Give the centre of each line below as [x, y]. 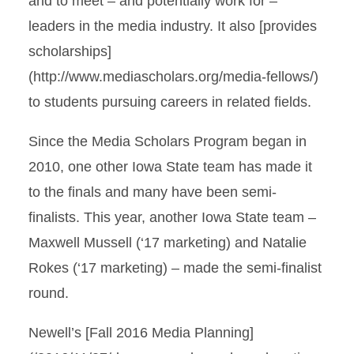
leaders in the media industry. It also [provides [173, 26]
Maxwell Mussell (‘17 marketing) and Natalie [168, 243]
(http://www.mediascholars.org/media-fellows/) [173, 77]
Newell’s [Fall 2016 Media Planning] [141, 333]
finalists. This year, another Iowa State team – [172, 217]
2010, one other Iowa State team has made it [170, 167]
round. [49, 293]
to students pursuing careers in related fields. [170, 102]
